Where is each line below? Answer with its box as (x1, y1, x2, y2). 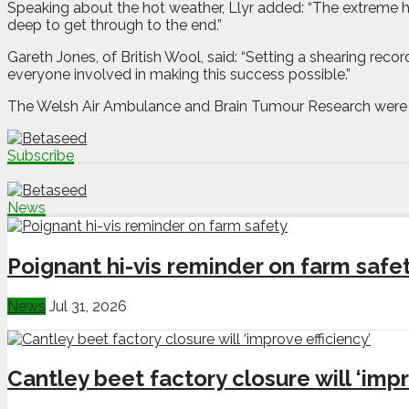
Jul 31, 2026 (49, 297, 127, 315)
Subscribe (7, 146, 74, 164)
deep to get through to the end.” (7, 16, 222, 34)
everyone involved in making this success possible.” (7, 65, 351, 83)
